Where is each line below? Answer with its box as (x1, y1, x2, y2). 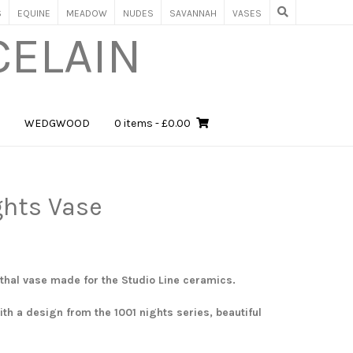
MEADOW (66, 8, 107, 19)
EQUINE (17, 8, 50, 19)
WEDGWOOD (24, 117, 90, 130)
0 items (114, 117, 153, 130)
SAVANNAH (169, 8, 217, 19)
